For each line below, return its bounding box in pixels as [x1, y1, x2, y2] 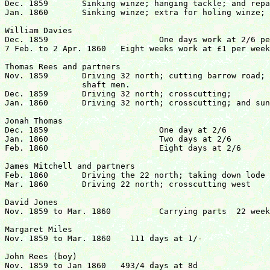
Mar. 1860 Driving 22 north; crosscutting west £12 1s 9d [5, 180, 48, 189]
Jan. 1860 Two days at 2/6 [5, 134, 48, 144]
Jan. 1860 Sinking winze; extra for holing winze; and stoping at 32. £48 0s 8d [5, 8, 48, 17]
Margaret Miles [5, 225, 72, 234]
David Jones [5, 198, 58, 207]
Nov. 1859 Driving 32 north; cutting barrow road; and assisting [5, 71, 48, 81]
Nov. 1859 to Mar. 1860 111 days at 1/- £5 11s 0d [5, 234, 116, 243]
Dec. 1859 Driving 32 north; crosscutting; [5, 89, 48, 99]
